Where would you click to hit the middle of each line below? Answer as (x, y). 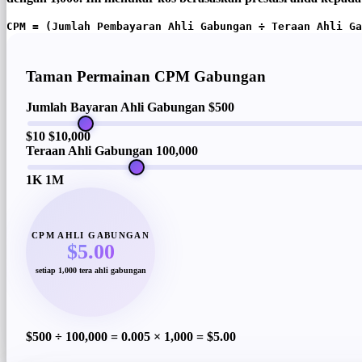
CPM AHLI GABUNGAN (90, 235)
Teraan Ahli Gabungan (89, 151)
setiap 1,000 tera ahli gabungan (90, 270)
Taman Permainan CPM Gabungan (146, 76)
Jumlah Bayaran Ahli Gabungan (116, 107)
